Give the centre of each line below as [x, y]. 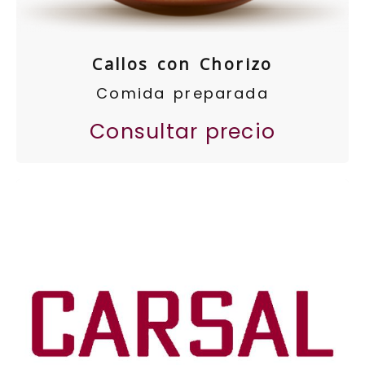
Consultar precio [182, 132]
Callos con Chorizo [182, 64]
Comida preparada [182, 93]
